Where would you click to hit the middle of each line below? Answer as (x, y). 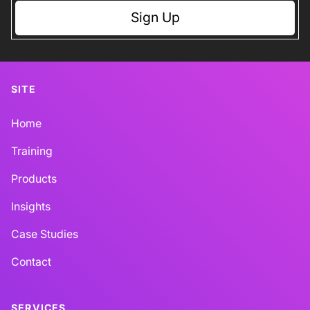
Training (32, 151)
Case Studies (45, 234)
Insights (31, 206)
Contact (31, 262)
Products (34, 179)
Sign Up (155, 18)
